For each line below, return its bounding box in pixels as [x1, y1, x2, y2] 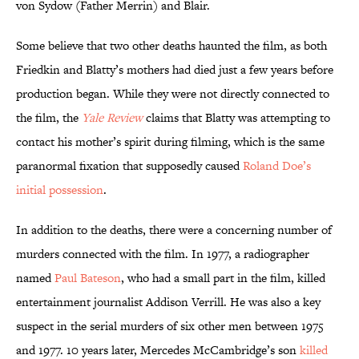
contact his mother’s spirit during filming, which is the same [16, 133, 325, 151]
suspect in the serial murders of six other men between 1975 [16, 317, 324, 335]
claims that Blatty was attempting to [143, 109, 330, 127]
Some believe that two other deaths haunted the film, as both [16, 37, 327, 54]
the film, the [16, 109, 82, 127]
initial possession [16, 181, 103, 199]
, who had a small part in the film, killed [121, 269, 325, 287]
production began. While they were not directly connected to [16, 85, 329, 103]
